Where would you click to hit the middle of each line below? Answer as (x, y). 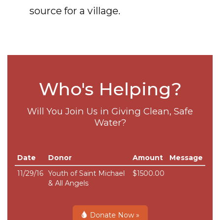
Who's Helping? (110, 89)
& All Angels (68, 183)
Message (186, 158)
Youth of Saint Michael (86, 173)
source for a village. (75, 11)
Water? (110, 123)
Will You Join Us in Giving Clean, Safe (110, 111)
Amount (148, 158)
